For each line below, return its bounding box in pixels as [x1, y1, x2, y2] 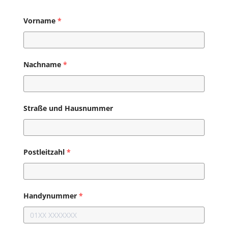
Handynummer [23, 191, 77, 201]
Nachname [23, 60, 61, 70]
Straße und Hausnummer [23, 103, 113, 113]
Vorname [23, 16, 55, 26]
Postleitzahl [23, 147, 65, 157]
